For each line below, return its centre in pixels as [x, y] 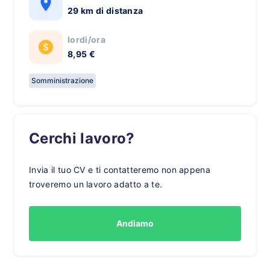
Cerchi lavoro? [87, 138]
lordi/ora [86, 39]
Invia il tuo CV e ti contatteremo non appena [120, 170]
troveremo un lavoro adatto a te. [96, 184]
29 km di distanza [105, 11]
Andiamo [135, 223]
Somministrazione [62, 80]
